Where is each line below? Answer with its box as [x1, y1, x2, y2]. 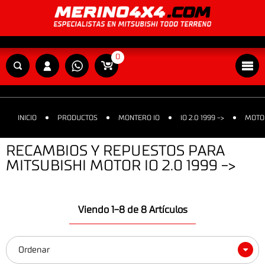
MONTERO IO [118, 114, 160, 122]
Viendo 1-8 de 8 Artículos [77, 205, 188, 215]
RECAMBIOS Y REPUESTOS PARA [6, 144, 225, 159]
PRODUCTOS [57, 114, 98, 122]
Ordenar [18, 245, 50, 254]
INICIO [18, 114, 37, 122]
